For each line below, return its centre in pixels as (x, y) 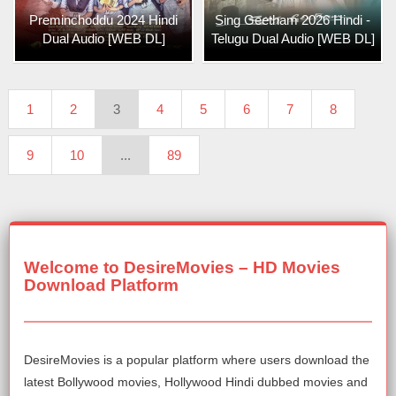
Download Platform (101, 285)
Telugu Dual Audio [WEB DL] (293, 38)
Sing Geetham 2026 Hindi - (293, 20)
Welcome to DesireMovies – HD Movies (182, 267)
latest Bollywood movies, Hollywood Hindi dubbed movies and (196, 382)
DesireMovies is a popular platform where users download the (197, 360)
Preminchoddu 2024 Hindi (103, 20)
